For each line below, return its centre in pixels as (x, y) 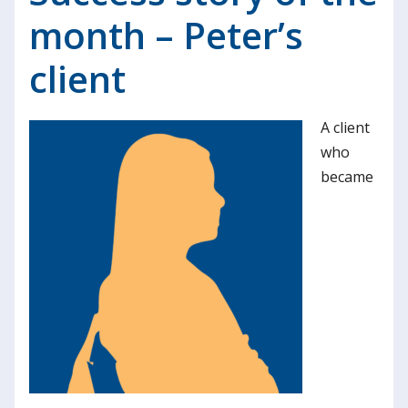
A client (345, 127)
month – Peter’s (166, 35)
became (347, 177)
